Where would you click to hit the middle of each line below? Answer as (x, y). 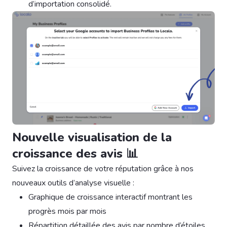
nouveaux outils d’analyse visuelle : (73, 183)
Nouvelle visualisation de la (92, 138)
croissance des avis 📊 (75, 154)
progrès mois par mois (67, 212)
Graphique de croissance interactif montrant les (110, 197)
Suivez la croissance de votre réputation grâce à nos (103, 169)
